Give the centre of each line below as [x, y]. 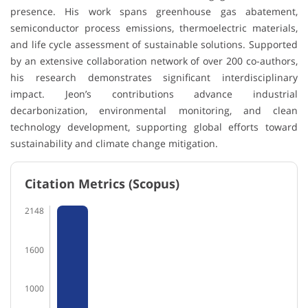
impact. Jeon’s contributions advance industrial [154, 94]
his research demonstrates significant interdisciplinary [154, 78]
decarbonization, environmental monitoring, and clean [154, 111]
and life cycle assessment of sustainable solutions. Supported [154, 45]
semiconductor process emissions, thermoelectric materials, [154, 28]
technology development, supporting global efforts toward [154, 127]
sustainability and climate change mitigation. [114, 144]
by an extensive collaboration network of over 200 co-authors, [154, 61]
